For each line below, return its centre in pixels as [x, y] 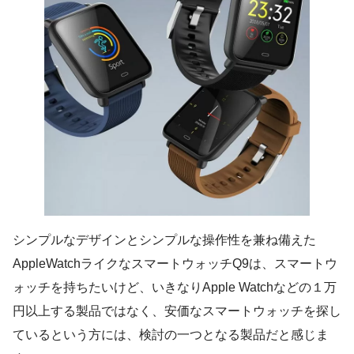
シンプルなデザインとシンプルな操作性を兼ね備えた [164, 239]
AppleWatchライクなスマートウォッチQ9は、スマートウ [175, 263]
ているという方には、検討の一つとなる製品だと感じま [171, 334]
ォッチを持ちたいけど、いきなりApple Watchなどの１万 [175, 287]
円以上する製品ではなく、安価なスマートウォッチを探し [177, 311]
